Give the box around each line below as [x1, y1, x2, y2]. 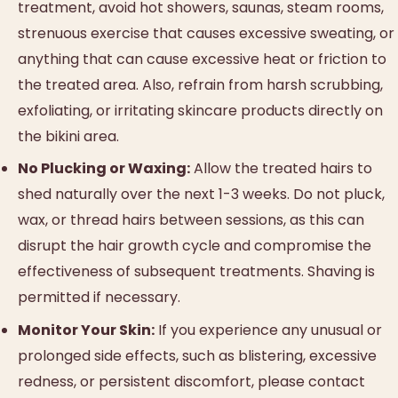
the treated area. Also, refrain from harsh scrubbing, [18, 75, 383, 96]
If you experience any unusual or [155, 319, 382, 340]
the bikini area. [18, 126, 119, 147]
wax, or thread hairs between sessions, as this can [18, 210, 364, 231]
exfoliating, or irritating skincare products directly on [18, 100, 383, 122]
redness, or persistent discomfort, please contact [18, 370, 365, 392]
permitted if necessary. [18, 287, 180, 308]
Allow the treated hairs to [190, 158, 372, 179]
